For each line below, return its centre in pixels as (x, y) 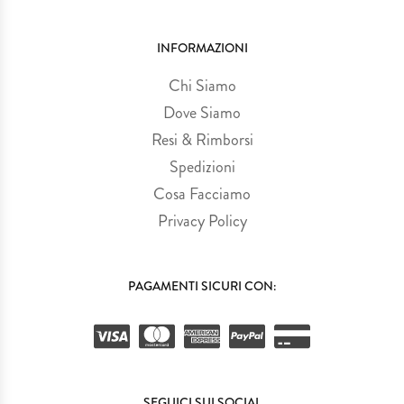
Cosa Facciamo (202, 193)
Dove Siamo (202, 112)
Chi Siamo (202, 85)
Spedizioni (202, 166)
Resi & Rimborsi (202, 139)
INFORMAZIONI (202, 47)
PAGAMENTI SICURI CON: (202, 285)
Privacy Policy (202, 220)
